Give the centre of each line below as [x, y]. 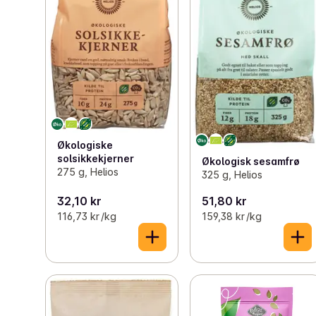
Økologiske [85, 145]
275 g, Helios [88, 171]
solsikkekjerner [96, 158]
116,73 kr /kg [87, 216]
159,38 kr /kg [232, 216]
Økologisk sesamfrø [251, 162]
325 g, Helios [232, 175]
